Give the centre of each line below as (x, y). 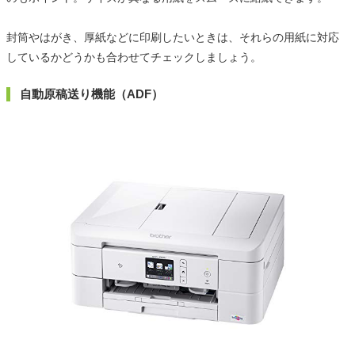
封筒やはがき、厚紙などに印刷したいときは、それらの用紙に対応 (173, 37)
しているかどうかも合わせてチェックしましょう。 (134, 57)
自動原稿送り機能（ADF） (92, 94)
